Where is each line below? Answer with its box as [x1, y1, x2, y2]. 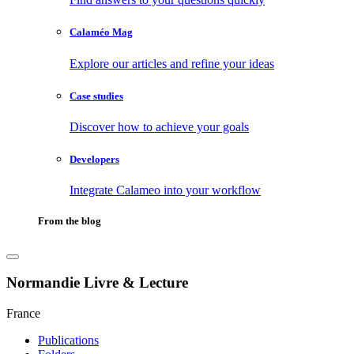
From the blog [38, 215, 101, 228]
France [6, 306, 40, 320]
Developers [70, 153, 119, 166]
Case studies [70, 89, 123, 102]
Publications [38, 333, 99, 347]
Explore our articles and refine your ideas [70, 56, 274, 70]
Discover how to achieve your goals [70, 119, 249, 134]
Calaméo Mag [70, 26, 133, 39]
